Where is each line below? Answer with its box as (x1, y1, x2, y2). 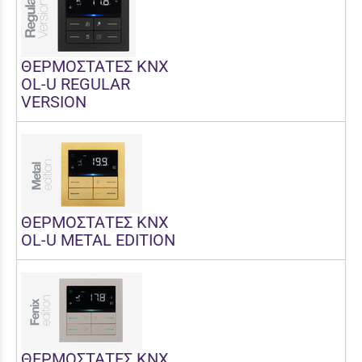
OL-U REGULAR (21, 74, 130, 94)
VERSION (21, 91, 86, 112)
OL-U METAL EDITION (21, 229, 175, 250)
